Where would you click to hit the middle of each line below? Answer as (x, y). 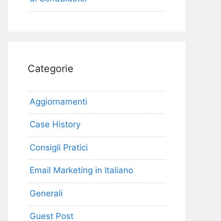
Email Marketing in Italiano (81, 170)
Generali (46, 193)
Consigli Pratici (59, 147)
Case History (55, 125)
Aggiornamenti (58, 101)
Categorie (51, 68)
